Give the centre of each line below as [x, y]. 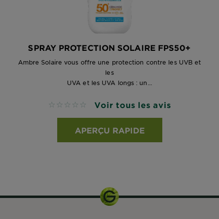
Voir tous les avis [133, 105]
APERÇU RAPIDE [109, 130]
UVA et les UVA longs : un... [109, 83]
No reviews [69, 105]
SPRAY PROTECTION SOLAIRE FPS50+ [109, 47]
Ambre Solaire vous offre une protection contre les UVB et [109, 62]
